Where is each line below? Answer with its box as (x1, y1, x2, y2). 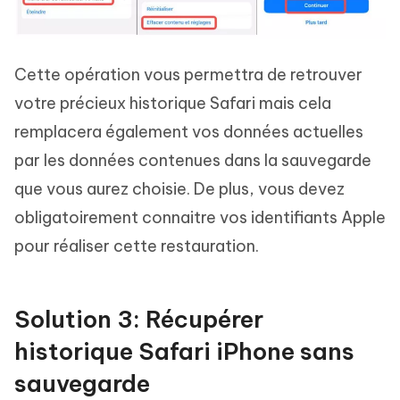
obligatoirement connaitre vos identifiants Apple (14, 207, 386, 229)
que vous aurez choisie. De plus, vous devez (14, 179, 345, 200)
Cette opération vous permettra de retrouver (14, 64, 362, 86)
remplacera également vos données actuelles (14, 121, 363, 143)
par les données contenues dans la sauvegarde (14, 150, 371, 171)
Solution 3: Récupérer (14, 304, 263, 335)
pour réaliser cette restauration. (14, 236, 259, 257)
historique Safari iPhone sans (14, 337, 354, 367)
